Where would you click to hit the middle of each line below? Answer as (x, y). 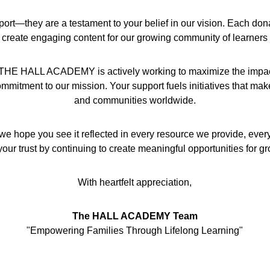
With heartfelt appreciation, (135, 182)
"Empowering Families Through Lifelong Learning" (135, 231)
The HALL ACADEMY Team (135, 216)
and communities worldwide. (135, 100)
